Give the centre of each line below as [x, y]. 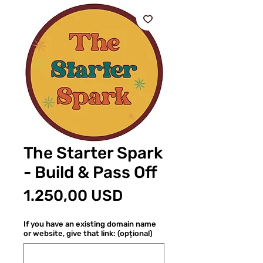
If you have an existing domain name [90, 224]
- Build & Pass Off [90, 172]
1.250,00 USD [73, 195]
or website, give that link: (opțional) [88, 233]
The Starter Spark [93, 153]
